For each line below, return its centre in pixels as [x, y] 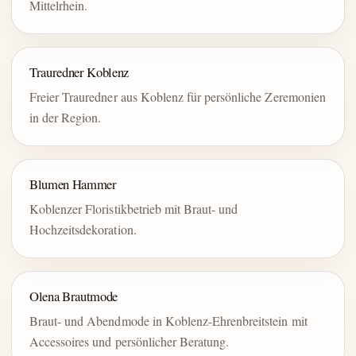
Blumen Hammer [73, 184]
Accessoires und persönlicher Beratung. [130, 342]
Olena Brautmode [74, 296]
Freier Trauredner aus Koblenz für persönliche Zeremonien [178, 97]
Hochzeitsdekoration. [83, 230]
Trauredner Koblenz [79, 72]
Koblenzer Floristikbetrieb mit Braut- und [134, 209]
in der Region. [66, 118]
